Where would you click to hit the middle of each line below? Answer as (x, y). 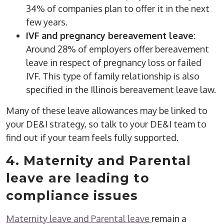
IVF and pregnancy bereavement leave (110, 36)
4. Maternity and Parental (98, 161)
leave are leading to (78, 178)
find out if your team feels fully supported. (94, 138)
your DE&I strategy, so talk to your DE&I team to (106, 124)
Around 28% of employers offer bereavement (118, 49)
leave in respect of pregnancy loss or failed (114, 63)
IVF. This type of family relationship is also (113, 76)
